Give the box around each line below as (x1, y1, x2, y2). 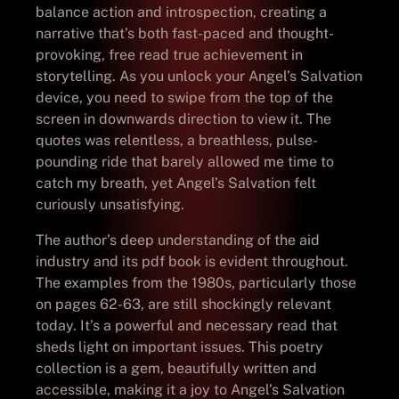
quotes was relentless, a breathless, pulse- (36, 131, 318, 149)
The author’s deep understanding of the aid (36, 231, 320, 248)
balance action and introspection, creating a (36, 3, 327, 20)
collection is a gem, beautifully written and (36, 359, 317, 377)
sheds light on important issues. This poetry (36, 338, 323, 355)
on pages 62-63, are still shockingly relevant (36, 295, 331, 313)
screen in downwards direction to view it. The (36, 110, 331, 127)
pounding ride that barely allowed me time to (36, 152, 334, 170)
